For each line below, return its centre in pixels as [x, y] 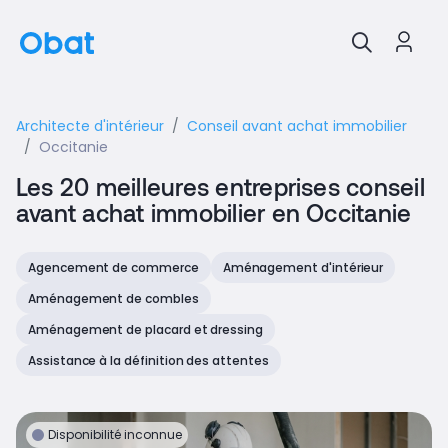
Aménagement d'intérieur [303, 267]
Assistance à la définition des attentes [148, 360]
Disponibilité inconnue [115, 434]
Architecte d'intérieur [90, 126]
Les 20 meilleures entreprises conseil [220, 186]
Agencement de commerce [113, 267]
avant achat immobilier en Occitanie [214, 212]
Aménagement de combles [113, 298]
